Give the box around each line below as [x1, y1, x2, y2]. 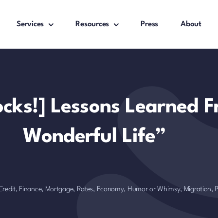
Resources [75, 20, 109, 28]
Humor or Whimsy [127, 186, 181, 193]
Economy [96, 186, 124, 193]
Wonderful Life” [22, 127, 166, 147]
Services [17, 20, 44, 28]
